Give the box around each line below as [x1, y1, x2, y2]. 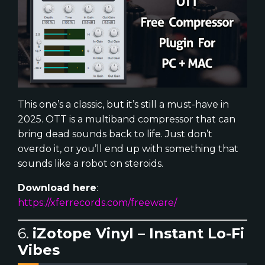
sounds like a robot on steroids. [18, 158, 163, 170]
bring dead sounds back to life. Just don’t [18, 128, 212, 140]
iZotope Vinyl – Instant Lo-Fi [33, 225, 244, 243]
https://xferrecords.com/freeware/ [18, 197, 177, 209]
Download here [18, 182, 96, 194]
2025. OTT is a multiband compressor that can [18, 114, 235, 125]
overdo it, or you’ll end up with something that [18, 143, 238, 155]
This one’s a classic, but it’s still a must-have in [18, 99, 229, 111]
